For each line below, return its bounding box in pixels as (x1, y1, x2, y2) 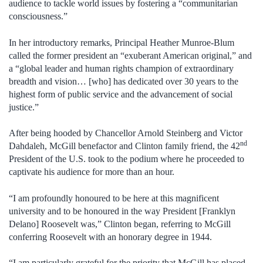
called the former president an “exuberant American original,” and (9, 50, 252, 60)
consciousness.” (9, 11, 68, 22)
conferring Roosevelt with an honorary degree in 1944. (9, 231, 212, 242)
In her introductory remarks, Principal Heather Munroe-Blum (9, 37, 234, 48)
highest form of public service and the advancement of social (9, 89, 232, 99)
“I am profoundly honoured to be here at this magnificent (9, 193, 219, 203)
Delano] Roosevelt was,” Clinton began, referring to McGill (9, 218, 231, 229)
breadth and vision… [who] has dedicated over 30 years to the (9, 76, 238, 86)
